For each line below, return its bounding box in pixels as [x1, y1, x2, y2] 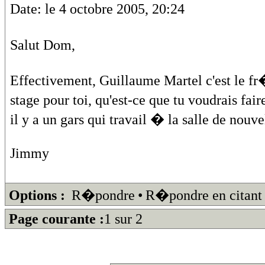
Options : [9, 187, 65, 203]
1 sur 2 [104, 211, 143, 227]
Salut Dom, [10, 37, 75, 53]
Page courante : [9, 211, 104, 227]
